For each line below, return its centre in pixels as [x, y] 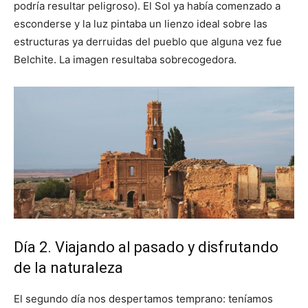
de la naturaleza [68, 268]
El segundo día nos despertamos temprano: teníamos [143, 299]
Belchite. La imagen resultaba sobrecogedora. [125, 59]
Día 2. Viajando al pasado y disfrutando [146, 247]
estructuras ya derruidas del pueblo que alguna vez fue [148, 41]
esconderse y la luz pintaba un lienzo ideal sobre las [141, 23]
